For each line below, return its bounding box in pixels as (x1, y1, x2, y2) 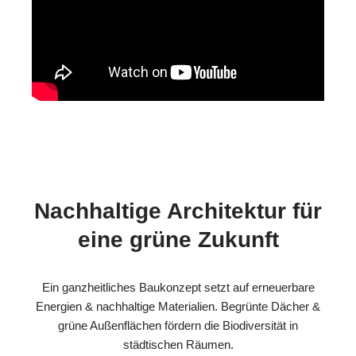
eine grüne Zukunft (77, 226, 279, 252)
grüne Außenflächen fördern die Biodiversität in (58, 318, 298, 332)
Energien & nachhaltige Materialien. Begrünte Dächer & (36, 299, 320, 313)
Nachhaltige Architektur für (34, 198, 322, 223)
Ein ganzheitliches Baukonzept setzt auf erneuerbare (41, 280, 315, 294)
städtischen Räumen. (122, 337, 234, 351)
